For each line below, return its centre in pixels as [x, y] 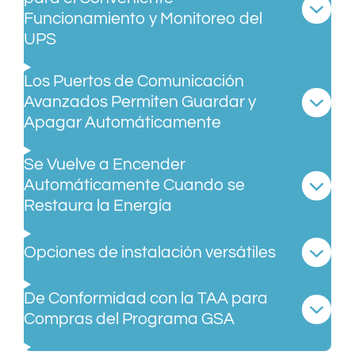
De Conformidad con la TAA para [146, 299]
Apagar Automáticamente [122, 123]
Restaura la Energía [98, 206]
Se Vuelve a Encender [105, 165]
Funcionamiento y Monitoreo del [143, 19]
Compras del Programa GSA [129, 319]
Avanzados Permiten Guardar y [140, 102]
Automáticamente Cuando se [134, 185]
